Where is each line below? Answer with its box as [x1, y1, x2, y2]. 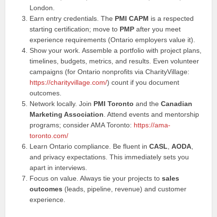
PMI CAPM [115, 15, 149, 22]
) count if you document [107, 78, 180, 86]
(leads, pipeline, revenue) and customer [62, 185, 187, 193]
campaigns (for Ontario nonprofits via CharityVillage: [30, 68, 190, 76]
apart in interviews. [30, 164, 88, 171]
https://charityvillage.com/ [30, 78, 108, 86]
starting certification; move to [30, 25, 120, 33]
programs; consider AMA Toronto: [30, 121, 134, 129]
